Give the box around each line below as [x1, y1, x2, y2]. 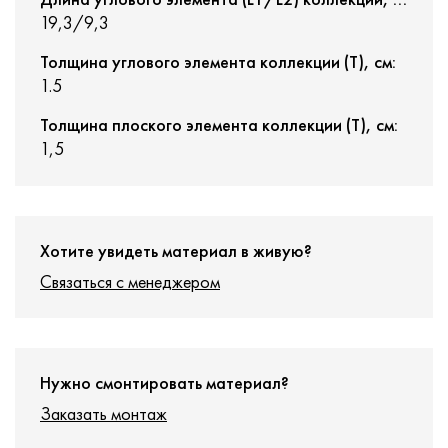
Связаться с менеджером [40, 270, 220, 293]
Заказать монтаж [40, 402, 167, 425]
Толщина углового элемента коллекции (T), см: [40, 50, 396, 73]
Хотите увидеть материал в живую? [40, 239, 312, 262]
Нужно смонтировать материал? [40, 371, 289, 394]
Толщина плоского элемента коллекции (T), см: [40, 113, 398, 136]
